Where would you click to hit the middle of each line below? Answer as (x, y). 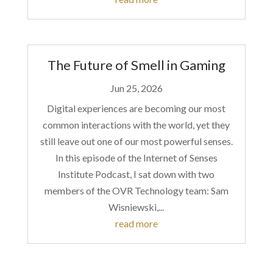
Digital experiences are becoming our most (136, 108)
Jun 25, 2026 (136, 88)
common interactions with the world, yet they (136, 125)
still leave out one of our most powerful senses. (136, 141)
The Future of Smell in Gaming (136, 65)
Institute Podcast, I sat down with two (136, 174)
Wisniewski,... (136, 207)
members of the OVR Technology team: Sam (136, 191)
